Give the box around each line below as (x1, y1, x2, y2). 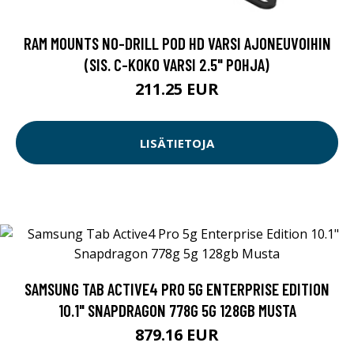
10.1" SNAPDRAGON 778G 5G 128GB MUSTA (58, 300, 296, 321)
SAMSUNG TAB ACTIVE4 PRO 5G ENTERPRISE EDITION (24, 279, 330, 299)
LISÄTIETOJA (140, 134, 214, 151)
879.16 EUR (135, 324, 219, 346)
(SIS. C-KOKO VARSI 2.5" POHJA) (85, 55, 269, 75)
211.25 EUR (135, 78, 219, 100)
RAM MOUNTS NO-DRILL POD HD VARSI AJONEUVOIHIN (23, 33, 331, 54)
